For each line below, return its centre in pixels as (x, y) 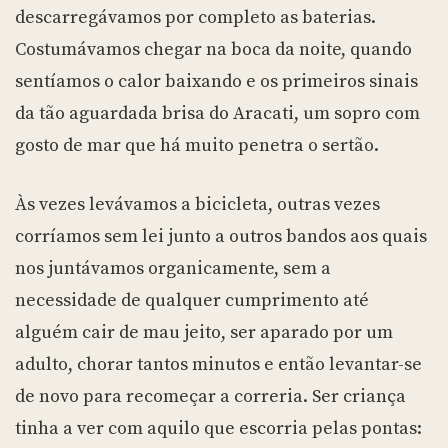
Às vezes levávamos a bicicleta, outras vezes (197, 205)
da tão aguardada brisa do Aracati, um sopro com (217, 114)
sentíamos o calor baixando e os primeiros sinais (216, 82)
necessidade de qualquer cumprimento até (192, 301)
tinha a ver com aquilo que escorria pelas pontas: (218, 429)
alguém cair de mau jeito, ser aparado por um (204, 333)
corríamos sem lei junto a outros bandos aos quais (221, 237)
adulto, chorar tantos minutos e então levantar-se (218, 365)
